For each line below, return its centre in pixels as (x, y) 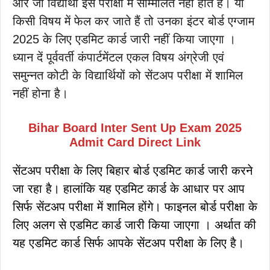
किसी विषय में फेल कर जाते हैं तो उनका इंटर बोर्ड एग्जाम (133, 21)
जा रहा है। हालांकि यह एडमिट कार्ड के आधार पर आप (129, 188)
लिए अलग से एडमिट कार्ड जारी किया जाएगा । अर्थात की (134, 224)
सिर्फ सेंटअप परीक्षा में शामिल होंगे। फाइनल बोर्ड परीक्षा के (135, 206)
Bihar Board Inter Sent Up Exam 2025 (135, 127)
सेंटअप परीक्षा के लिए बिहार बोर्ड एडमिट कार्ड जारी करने (133, 170)
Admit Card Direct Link (135, 142)
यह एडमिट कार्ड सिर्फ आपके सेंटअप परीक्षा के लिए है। (128, 243)
